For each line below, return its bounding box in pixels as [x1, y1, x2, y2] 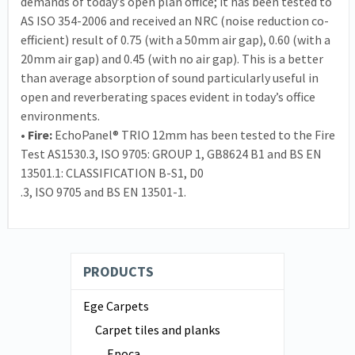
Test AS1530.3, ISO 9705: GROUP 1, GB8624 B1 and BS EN [21, 146, 322, 162]
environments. [21, 108, 100, 124]
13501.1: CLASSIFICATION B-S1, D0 [21, 165, 204, 181]
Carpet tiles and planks [94, 322, 220, 338]
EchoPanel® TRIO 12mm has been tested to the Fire [52, 127, 335, 143]
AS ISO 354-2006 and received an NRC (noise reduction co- [21, 13, 329, 29]
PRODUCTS [82, 262, 154, 281]
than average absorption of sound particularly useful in [21, 70, 319, 86]
